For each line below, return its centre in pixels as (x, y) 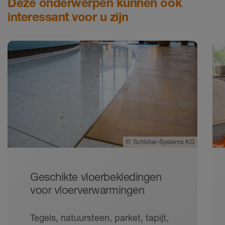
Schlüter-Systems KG (164, 142)
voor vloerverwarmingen (87, 190)
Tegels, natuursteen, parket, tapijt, (99, 218)
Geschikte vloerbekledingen (96, 177)
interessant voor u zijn (68, 17)
